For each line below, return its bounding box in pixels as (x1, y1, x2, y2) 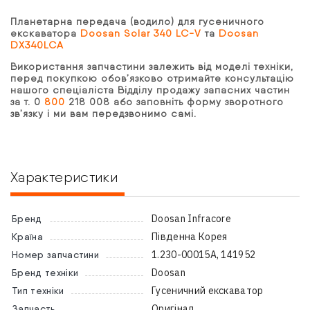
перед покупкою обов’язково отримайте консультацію (10, 73, 294, 84)
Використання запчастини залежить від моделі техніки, (10, 61, 293, 73)
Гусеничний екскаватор (152, 284, 264, 298)
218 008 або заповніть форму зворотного (65, 96, 284, 108)
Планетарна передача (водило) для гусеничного (10, 16, 264, 28)
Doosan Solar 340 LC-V (80, 28, 201, 39)
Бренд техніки (12, 267, 79, 279)
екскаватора (10, 28, 80, 39)
